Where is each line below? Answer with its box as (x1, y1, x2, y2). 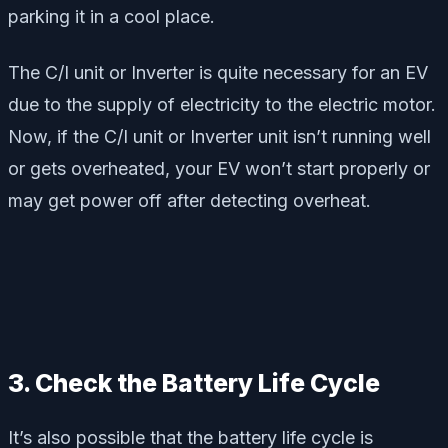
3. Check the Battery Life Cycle (8, 367, 380, 398)
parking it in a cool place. (8, 5, 215, 27)
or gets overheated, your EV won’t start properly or (8, 157, 430, 179)
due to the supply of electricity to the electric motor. (8, 93, 436, 115)
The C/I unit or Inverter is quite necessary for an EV (8, 61, 428, 83)
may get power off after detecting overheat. (8, 189, 371, 211)
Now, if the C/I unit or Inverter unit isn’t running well (8, 125, 431, 147)
